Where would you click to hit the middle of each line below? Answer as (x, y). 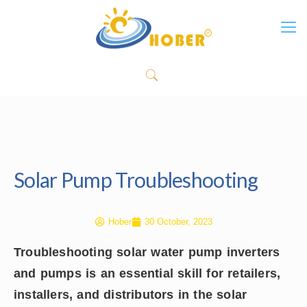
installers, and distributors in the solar (131, 295)
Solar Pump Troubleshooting (136, 180)
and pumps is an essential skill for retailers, (147, 273)
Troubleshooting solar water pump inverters (147, 252)
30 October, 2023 (178, 222)
